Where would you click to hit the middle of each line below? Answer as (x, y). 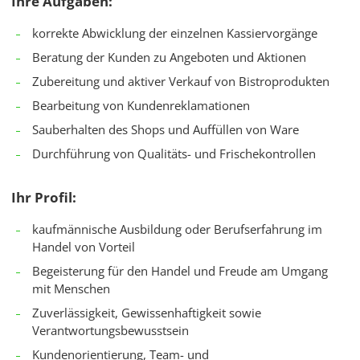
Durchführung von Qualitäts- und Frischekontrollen (174, 154)
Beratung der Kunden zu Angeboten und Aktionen (169, 57)
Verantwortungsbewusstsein (110, 331)
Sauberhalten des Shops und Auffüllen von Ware (166, 130)
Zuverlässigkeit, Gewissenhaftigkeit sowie (147, 313)
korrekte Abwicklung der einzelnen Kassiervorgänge (175, 33)
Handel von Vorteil (84, 247)
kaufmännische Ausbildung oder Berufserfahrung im (177, 229)
